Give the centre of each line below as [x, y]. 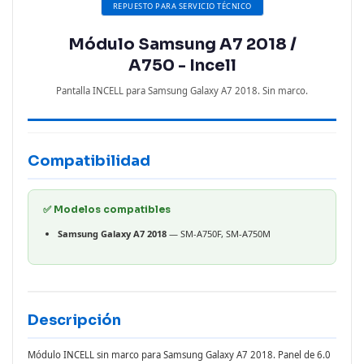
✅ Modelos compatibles [107, 210]
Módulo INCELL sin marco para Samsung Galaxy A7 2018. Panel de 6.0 [179, 355]
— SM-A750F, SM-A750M [219, 234]
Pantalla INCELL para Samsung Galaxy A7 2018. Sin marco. [182, 91]
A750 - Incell [182, 66]
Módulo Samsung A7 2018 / [182, 45]
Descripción [74, 321]
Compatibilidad [89, 161]
